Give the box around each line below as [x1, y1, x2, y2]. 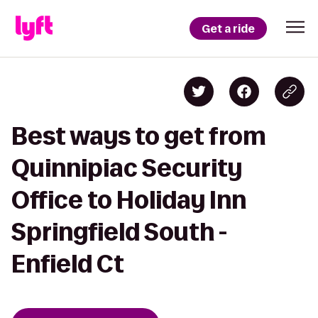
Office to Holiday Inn [11, 187, 246, 213]
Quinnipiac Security [11, 155, 242, 181]
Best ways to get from [11, 123, 266, 149]
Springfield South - [11, 219, 227, 245]
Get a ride [202, 21, 255, 36]
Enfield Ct [11, 251, 124, 277]
